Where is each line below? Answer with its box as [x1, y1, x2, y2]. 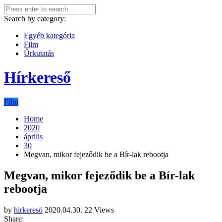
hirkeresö [14, 205, 43, 214]
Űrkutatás [24, 49, 54, 57]
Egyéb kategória [24, 31, 75, 40]
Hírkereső [4, 68, 71, 87]
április [24, 132, 43, 141]
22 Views [84, 205, 114, 214]
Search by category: [4, 14, 66, 23]
